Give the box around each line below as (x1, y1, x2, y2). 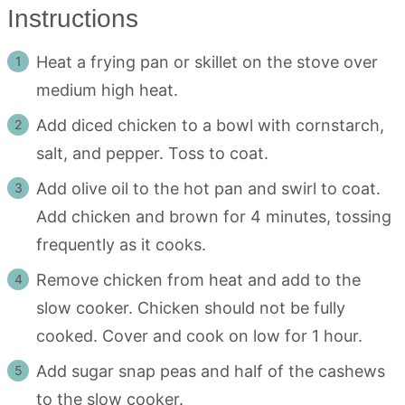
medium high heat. (36, 80, 187, 100)
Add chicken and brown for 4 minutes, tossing (36, 207, 391, 227)
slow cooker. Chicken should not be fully (36, 298, 345, 318)
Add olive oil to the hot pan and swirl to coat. (36, 179, 381, 199)
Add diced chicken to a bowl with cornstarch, (36, 116, 384, 136)
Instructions (7, 5, 146, 33)
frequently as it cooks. (36, 235, 206, 255)
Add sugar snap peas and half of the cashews (36, 362, 385, 381)
